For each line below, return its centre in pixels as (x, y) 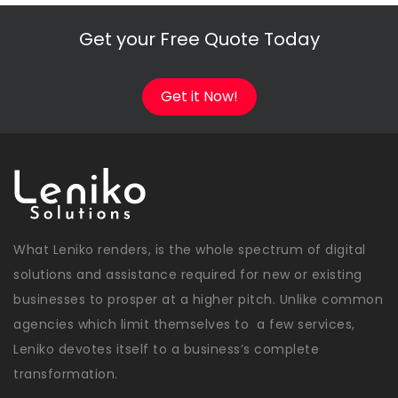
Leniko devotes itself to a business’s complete (166, 350)
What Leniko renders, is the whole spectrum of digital (190, 250)
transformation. (66, 374)
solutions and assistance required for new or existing (188, 275)
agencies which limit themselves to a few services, (184, 325)
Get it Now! (199, 97)
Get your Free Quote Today (199, 39)
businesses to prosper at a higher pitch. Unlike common (198, 300)
